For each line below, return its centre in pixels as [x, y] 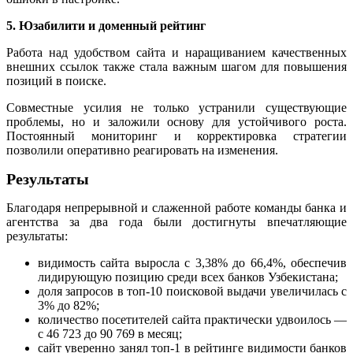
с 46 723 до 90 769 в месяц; [110, 333]
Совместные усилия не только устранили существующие [176, 107]
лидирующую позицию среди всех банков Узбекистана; [188, 277]
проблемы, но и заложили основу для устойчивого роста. [176, 121]
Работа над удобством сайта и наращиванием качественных [176, 52]
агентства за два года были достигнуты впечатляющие [176, 221]
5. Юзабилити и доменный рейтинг [106, 25]
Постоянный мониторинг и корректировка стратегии [176, 136]
